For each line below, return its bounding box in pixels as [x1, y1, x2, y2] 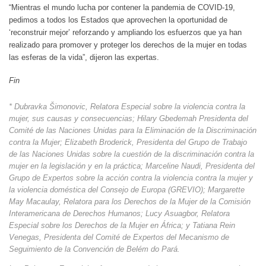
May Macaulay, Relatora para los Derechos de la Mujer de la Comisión [9, 197, 251, 207]
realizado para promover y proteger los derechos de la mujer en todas [9, 40, 247, 50]
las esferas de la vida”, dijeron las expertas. [9, 53, 159, 62]
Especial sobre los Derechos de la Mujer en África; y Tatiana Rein [9, 221, 235, 230]
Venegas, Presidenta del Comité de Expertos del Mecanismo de [9, 233, 229, 242]
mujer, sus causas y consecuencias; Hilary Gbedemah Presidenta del [9, 114, 248, 123]
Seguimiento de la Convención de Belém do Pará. [9, 245, 180, 254]
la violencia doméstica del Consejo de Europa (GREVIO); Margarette [9, 185, 245, 195]
